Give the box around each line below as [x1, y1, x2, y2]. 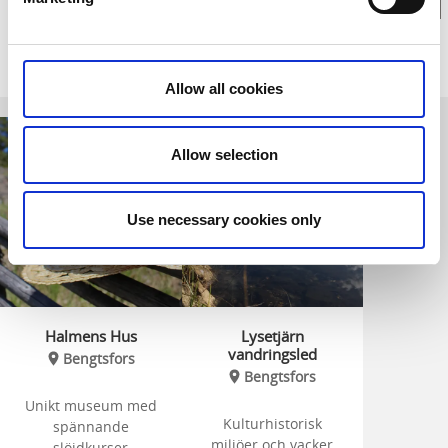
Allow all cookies [165, 80, 283, 97]
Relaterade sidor [20, 46, 202, 79]
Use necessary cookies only [127, 211, 321, 228]
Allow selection [170, 145, 278, 163]
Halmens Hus [44, 326, 137, 346]
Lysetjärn [240, 326, 304, 346]
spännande [52, 417, 129, 436]
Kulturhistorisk [222, 414, 322, 433]
